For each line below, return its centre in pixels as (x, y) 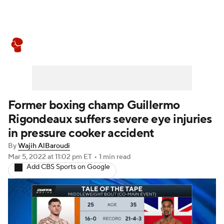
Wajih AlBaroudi (44, 146)
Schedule (110, 45)
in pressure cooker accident (81, 133)
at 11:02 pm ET (70, 157)
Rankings (156, 45)
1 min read (115, 157)
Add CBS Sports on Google (68, 167)
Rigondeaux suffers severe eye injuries (110, 119)
